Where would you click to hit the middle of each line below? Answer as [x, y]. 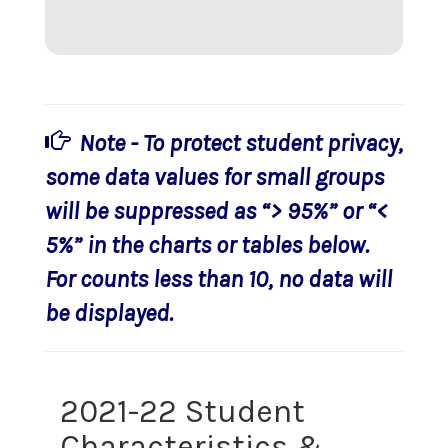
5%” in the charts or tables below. [207, 244]
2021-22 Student [182, 411]
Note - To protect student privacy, [241, 142]
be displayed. [109, 312]
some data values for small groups [214, 176]
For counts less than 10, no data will [218, 278]
